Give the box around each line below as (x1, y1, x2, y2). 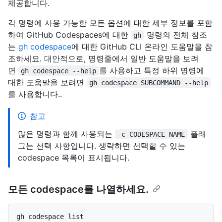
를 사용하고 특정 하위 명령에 (99, 65, 207, 75)
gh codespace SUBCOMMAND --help (89, 78, 209, 87)
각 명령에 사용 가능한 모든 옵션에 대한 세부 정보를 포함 (8, 17, 213, 28)
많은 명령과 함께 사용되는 (18, 128, 115, 139)
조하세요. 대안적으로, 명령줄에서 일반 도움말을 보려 (8, 53, 199, 63)
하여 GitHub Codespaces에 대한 (8, 29, 131, 40)
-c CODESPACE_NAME (117, 130, 185, 138)
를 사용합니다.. (8, 89, 62, 99)
